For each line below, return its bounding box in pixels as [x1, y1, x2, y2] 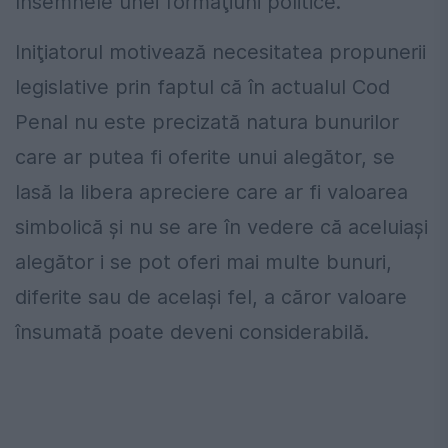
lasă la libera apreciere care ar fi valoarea [15, 180, 408, 205]
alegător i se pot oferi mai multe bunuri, [15, 250, 392, 275]
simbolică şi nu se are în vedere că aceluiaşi [15, 215, 428, 240]
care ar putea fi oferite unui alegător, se [15, 145, 395, 170]
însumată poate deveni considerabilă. [15, 320, 369, 345]
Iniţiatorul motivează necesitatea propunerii [15, 40, 426, 65]
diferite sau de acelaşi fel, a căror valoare [15, 285, 407, 310]
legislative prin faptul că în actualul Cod [15, 75, 390, 100]
